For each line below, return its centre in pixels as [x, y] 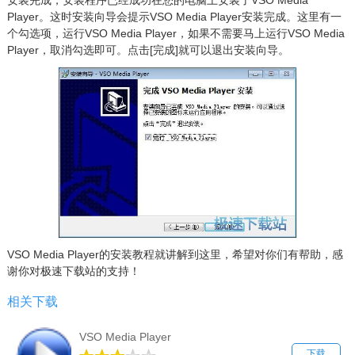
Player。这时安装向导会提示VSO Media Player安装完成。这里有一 [174, 17]
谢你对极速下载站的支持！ [73, 271]
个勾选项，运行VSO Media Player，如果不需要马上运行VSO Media [176, 34]
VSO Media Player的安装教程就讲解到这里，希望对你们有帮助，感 [175, 255]
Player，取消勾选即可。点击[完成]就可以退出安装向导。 [148, 50]
